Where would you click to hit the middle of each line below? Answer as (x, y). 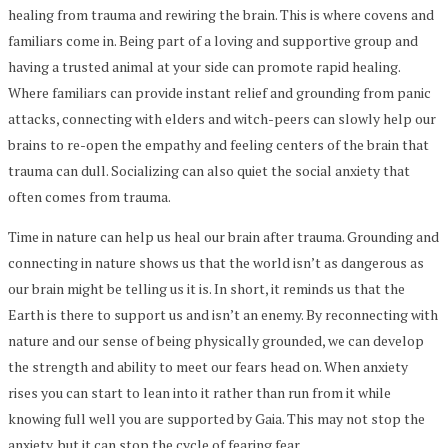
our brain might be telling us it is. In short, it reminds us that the (206, 288)
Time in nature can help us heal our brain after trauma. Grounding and (223, 236)
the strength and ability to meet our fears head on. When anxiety (208, 366)
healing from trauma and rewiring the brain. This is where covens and (221, 14)
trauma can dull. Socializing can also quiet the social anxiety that (209, 170)
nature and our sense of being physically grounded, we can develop (216, 340)
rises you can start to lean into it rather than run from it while (199, 392)
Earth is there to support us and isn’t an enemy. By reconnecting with (223, 314)
